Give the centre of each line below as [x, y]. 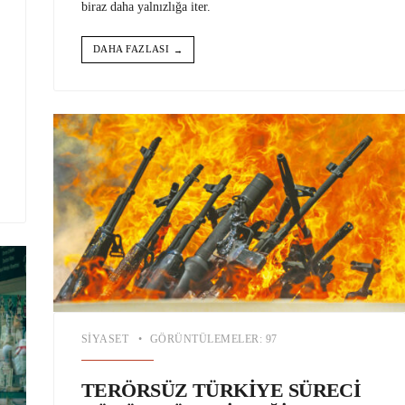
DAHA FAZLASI [132, 49]
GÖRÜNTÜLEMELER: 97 [213, 339]
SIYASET [105, 339]
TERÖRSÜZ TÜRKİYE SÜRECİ [221, 391]
